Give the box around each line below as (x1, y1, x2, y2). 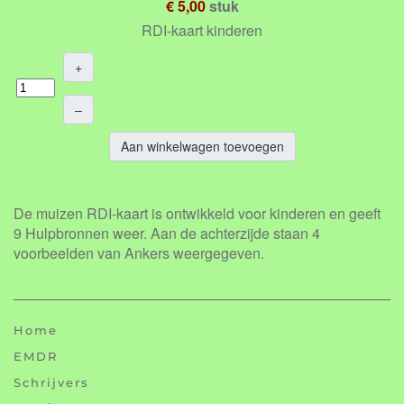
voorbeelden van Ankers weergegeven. (14, 242, 264, 263)
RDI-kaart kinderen (142, 19, 262, 41)
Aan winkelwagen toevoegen (120, 136, 284, 155)
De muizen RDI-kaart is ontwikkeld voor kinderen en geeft (14, 202, 381, 224)
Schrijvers (14, 374, 89, 390)
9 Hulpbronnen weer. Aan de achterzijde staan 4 (14, 222, 320, 243)
